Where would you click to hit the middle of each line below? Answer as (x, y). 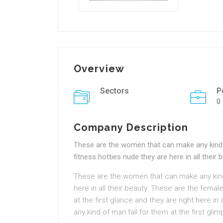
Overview (99, 69)
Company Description (131, 127)
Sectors (114, 91)
